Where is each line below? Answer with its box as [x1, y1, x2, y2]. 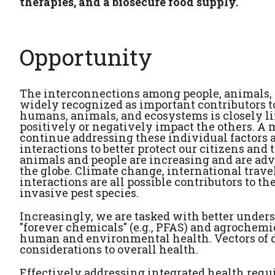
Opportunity [20, 42, 152, 72]
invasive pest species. [20, 185, 139, 201]
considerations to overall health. [20, 242, 198, 257]
